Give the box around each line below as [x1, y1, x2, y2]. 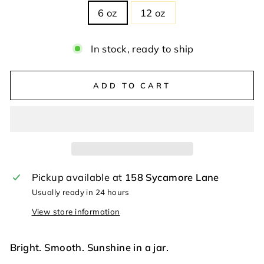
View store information [31, 206, 120, 216]
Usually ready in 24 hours [31, 187, 130, 197]
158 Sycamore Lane [124, 170, 219, 183]
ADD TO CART [93, 81, 171, 90]
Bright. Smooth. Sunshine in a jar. [10, 240, 169, 253]
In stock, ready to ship [91, 42, 194, 55]
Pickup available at [31, 170, 125, 183]
